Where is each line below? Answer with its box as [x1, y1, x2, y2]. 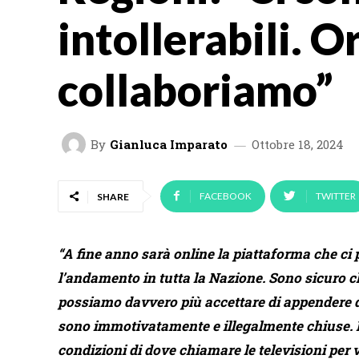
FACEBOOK [200, 190, 252, 202]
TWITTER [316, 190, 356, 202]
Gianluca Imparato [110, 135, 228, 152]
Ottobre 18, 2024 [252, 135, 344, 152]
